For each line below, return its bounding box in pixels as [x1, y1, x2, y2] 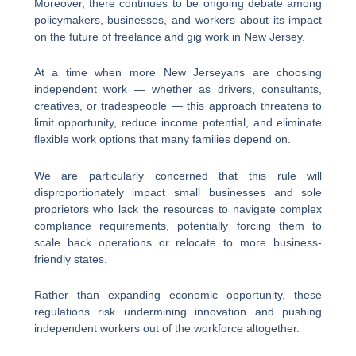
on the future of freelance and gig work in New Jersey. [33, 29, 305, 43]
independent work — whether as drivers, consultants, [33, 83, 323, 96]
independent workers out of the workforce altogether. [33, 322, 300, 335]
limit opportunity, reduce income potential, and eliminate [33, 116, 323, 130]
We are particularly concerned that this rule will [33, 168, 323, 182]
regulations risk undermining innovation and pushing [33, 305, 323, 319]
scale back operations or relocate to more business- [33, 235, 323, 249]
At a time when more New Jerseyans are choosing [33, 66, 323, 79]
